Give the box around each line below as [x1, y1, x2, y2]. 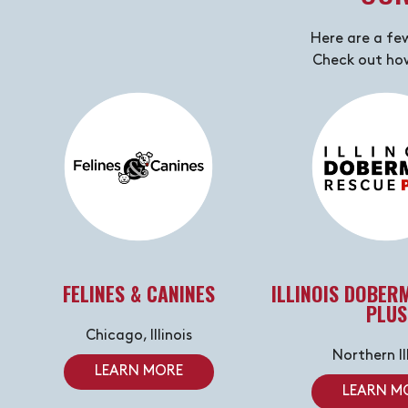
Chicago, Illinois [85, 329, 192, 343]
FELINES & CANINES [62, 279, 215, 308]
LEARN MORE [94, 364, 183, 379]
